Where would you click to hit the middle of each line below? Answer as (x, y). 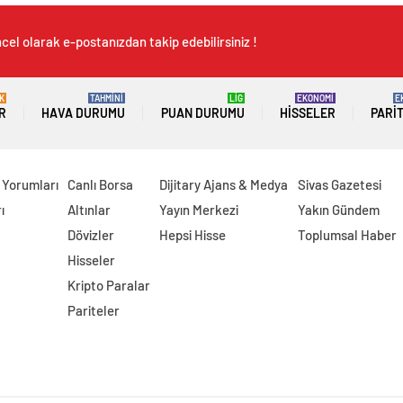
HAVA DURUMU (84, 113)
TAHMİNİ (107, 98)
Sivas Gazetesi (339, 184)
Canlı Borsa (100, 184)
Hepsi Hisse (193, 235)
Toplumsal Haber (347, 235)
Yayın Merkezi (199, 210)
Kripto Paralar (108, 285)
